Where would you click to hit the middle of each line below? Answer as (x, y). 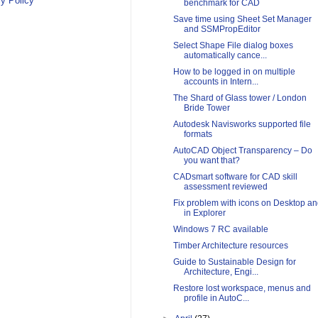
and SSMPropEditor (222, 29)
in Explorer (204, 213)
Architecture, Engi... (221, 272)
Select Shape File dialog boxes (233, 46)
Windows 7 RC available (220, 230)
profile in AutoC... (216, 298)
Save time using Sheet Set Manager (242, 20)
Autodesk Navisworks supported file (242, 125)
